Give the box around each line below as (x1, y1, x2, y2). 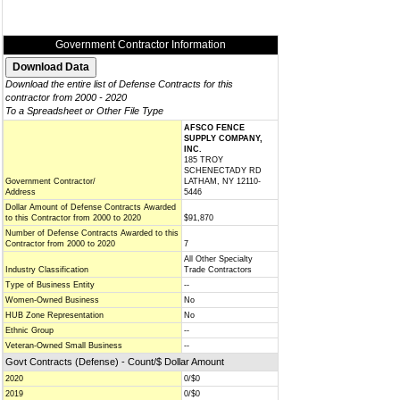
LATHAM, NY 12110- (184, 177, 261, 186)
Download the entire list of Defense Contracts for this (5, 79, 233, 89)
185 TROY (184, 155, 223, 164)
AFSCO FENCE (184, 123, 245, 132)
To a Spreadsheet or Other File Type (5, 105, 163, 116)
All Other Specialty (184, 254, 253, 263)
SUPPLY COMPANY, (184, 134, 262, 143)
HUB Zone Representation (5, 311, 104, 320)
